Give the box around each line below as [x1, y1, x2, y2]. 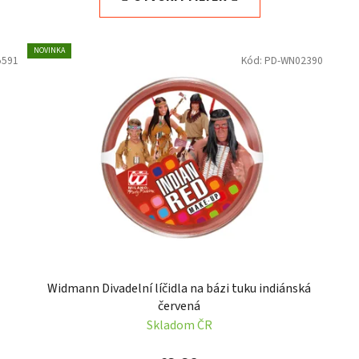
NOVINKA [34, 44, 66, 56]
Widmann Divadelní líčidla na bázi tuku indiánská [47, 280, 312, 298]
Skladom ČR [146, 317, 212, 335]
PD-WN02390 [264, 52, 323, 68]
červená [158, 297, 201, 316]
